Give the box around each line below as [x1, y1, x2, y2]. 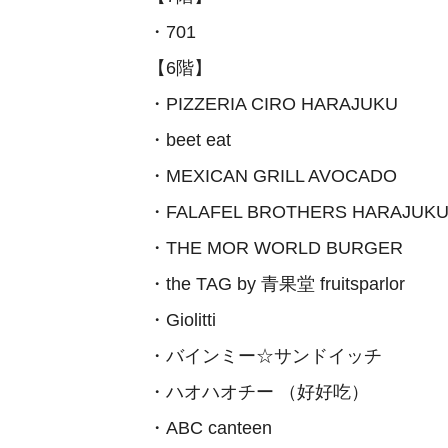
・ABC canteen [148, 418, 272, 438]
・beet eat [148, 130, 231, 150]
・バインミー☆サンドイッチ [148, 346, 382, 366]
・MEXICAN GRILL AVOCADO [148, 166, 397, 186]
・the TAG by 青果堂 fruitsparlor [148, 274, 405, 294]
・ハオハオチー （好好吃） [148, 382, 369, 402]
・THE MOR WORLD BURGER [148, 238, 403, 258]
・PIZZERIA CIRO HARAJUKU [148, 94, 398, 114]
